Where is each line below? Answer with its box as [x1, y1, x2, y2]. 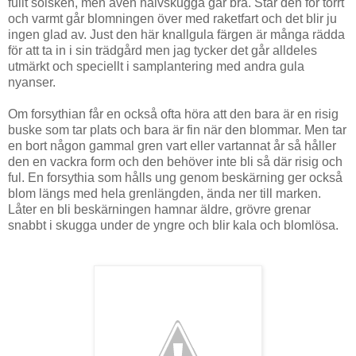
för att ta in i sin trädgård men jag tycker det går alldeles [8, 44, 317, 58]
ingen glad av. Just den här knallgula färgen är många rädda [8, 28, 345, 42]
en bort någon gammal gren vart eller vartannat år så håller [8, 139, 336, 153]
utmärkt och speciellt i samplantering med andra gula [8, 60, 304, 74]
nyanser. [8, 75, 59, 90]
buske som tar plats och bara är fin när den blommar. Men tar [8, 123, 346, 137]
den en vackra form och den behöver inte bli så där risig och [8, 155, 342, 169]
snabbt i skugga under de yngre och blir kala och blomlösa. [8, 219, 339, 233]
